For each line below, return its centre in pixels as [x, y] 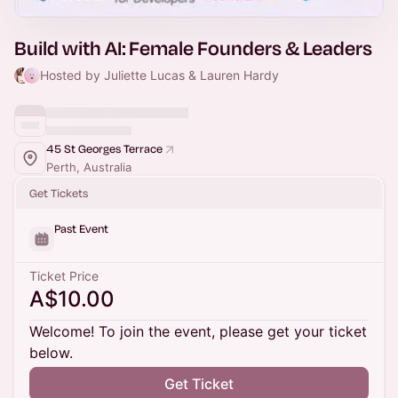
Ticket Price [64, 276]
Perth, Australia [89, 167]
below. [51, 353]
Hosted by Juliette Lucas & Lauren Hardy [159, 75]
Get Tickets [59, 193]
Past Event [81, 228]
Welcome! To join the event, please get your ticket [198, 331]
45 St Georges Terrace [104, 148]
